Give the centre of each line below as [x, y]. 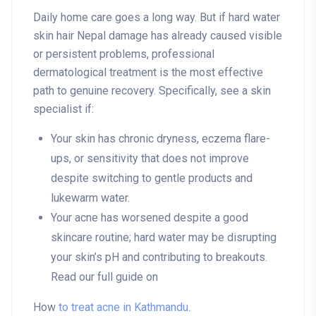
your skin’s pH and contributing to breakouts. [159, 257]
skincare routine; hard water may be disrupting [164, 238]
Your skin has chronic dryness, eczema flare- [160, 139]
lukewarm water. [90, 198]
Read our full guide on [106, 277]
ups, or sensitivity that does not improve [150, 159]
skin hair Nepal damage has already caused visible [158, 36]
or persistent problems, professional [124, 54]
